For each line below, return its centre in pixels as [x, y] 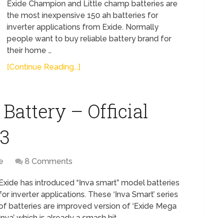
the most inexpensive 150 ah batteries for [82, 16]
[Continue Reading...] [44, 67]
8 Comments [49, 162]
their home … [29, 51]
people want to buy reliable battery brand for [89, 39]
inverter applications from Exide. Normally [83, 27]
